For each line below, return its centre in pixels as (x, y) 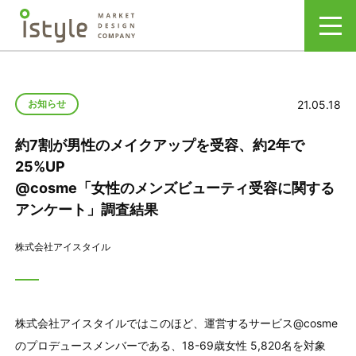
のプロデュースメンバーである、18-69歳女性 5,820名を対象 (170, 345)
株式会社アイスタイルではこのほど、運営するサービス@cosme (176, 323)
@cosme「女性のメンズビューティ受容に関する (174, 188)
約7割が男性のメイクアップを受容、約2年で (159, 145)
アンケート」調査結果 (86, 209)
